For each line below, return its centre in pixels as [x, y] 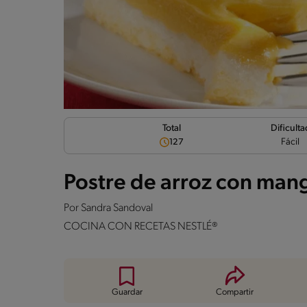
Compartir [235, 292]
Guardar [127, 292]
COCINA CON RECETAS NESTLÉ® [141, 226]
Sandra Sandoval [117, 208]
